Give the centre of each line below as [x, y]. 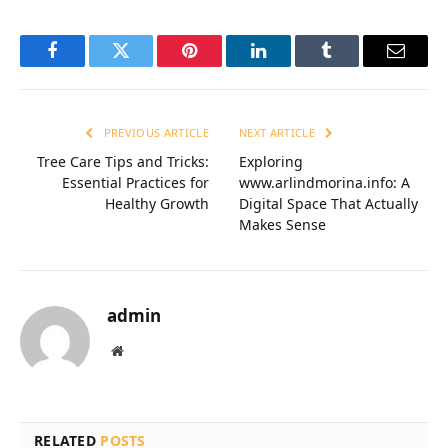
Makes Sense [282, 225]
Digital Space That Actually [328, 204]
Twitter [145, 65]
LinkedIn [289, 65]
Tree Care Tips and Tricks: [123, 162]
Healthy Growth [157, 204]
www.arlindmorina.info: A [324, 183]
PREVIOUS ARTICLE [154, 133]
